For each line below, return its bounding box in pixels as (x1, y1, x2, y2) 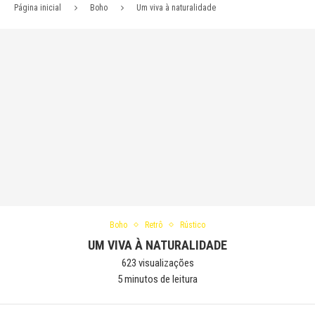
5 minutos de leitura (117, 273, 198, 285)
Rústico (180, 220, 205, 230)
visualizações (136, 257, 194, 269)
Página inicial (14, 3, 61, 13)
